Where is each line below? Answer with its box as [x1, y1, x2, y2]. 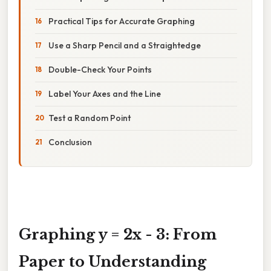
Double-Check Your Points [48, 64, 152, 75]
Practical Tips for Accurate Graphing [48, 15, 195, 27]
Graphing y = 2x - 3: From [19, 225, 217, 243]
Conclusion [48, 136, 92, 148]
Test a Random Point [48, 112, 131, 123]
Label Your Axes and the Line [48, 88, 161, 99]
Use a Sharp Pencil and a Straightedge [48, 39, 201, 51]
